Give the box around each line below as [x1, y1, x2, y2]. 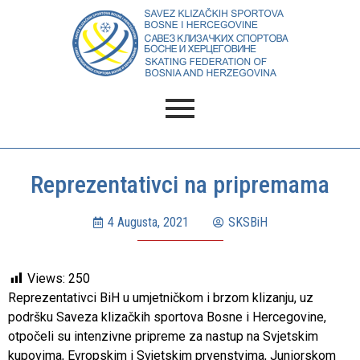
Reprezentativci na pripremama [31, 170, 329, 198]
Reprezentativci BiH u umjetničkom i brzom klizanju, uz [8, 290, 313, 305]
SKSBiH [228, 215, 268, 230]
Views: [27, 271, 65, 286]
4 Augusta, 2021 [108, 215, 189, 230]
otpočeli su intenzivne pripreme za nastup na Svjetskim [8, 329, 318, 344]
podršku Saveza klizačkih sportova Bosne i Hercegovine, [8, 309, 326, 325]
